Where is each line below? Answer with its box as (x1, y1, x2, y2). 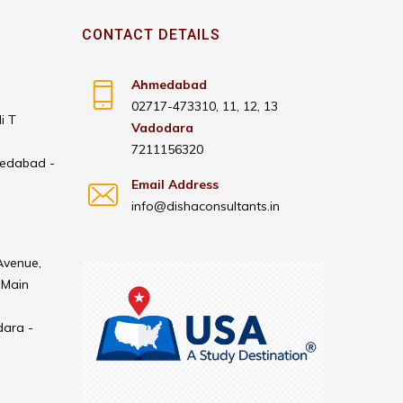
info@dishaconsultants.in (131, 198, 280, 214)
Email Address (131, 176, 219, 193)
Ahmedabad (131, 76, 207, 93)
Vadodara (131, 120, 193, 136)
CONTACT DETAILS (82, 26, 220, 43)
